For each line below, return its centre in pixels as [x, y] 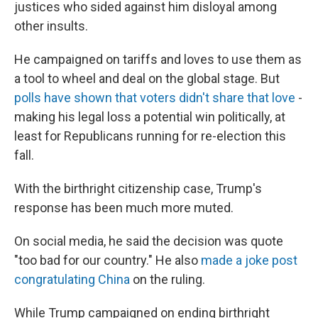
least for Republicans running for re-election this [150, 136]
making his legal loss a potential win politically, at [150, 117]
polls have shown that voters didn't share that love [155, 98]
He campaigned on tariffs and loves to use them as [158, 59]
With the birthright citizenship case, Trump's [138, 188]
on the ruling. [168, 279]
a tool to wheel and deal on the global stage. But [147, 78]
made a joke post [249, 260]
